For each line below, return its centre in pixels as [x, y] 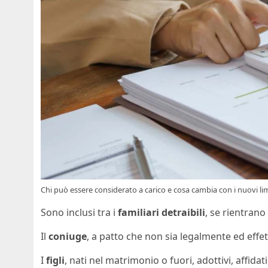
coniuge [68, 237]
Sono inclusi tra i [79, 213]
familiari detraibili [162, 213]
